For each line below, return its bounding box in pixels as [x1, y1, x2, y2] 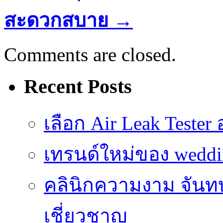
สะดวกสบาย [4, 9, 109, 31]
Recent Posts [24, 75, 132, 98]
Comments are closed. [4, 43, 176, 65]
